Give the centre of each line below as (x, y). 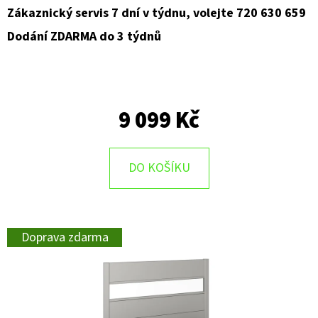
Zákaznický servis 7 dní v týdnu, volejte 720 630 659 (157, 13)
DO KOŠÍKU (159, 168)
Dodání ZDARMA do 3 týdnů (84, 37)
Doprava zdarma (65, 238)
